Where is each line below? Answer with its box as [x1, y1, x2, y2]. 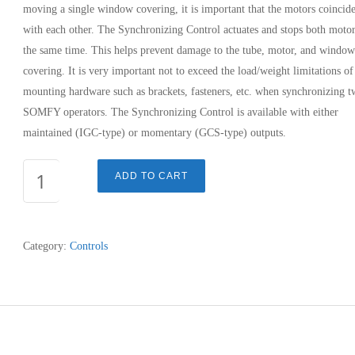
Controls [69, 240, 108, 252]
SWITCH [21, 245, 65, 257]
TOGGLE [21, 224, 67, 236]
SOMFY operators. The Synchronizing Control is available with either [22, 106, 338, 118]
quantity [21, 265, 59, 277]
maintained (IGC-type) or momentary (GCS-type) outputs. [22, 127, 286, 139]
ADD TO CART [114, 170, 188, 181]
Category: [22, 240, 70, 252]
